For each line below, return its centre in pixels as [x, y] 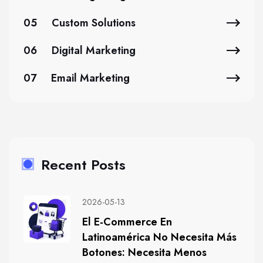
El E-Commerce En [127, 222]
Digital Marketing [94, 50]
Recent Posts [83, 165]
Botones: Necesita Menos [144, 252]
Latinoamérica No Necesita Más [159, 237]
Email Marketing [90, 78]
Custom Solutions [94, 23]
